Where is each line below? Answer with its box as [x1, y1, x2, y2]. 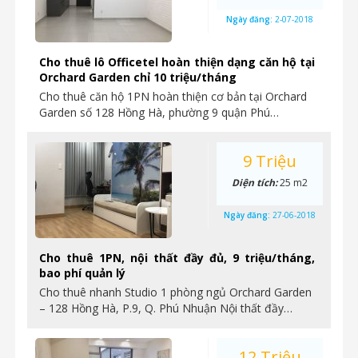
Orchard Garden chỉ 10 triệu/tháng [39, 70, 237, 85]
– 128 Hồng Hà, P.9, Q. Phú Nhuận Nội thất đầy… [39, 300, 292, 316]
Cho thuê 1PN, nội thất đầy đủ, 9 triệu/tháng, [39, 250, 315, 265]
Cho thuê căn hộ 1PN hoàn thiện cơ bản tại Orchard [39, 89, 307, 104]
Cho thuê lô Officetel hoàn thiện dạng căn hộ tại [39, 54, 315, 70]
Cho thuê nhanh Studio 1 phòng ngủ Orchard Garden [39, 284, 312, 300]
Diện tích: [232, 176, 280, 189]
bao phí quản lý [39, 265, 125, 280]
